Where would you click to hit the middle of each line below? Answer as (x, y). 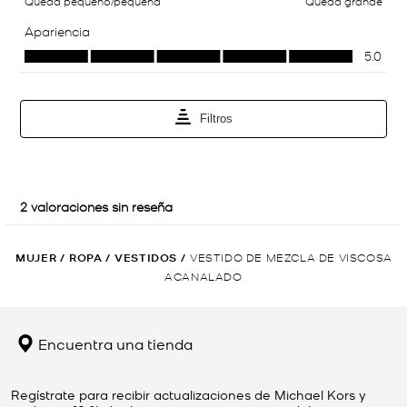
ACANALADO (203, 275)
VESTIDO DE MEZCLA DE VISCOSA (291, 256)
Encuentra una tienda (114, 343)
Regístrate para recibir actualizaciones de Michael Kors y (189, 394)
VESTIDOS (146, 257)
